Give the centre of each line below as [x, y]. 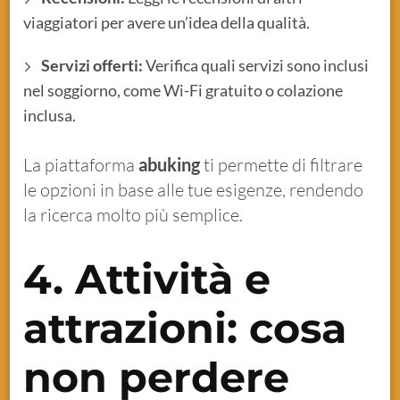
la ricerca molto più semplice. [133, 214]
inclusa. [50, 115]
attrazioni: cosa [185, 328]
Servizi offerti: [92, 65]
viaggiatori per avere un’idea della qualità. [167, 22]
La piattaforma [81, 164]
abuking [170, 164]
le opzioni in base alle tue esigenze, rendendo [194, 189]
